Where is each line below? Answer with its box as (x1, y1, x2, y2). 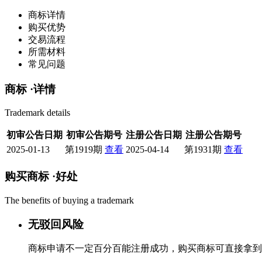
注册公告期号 (185, 130, 242, 140)
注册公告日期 (126, 130, 182, 140)
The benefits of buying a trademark (5, 195, 134, 205)
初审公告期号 (66, 130, 122, 140)
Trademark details (5, 108, 70, 118)
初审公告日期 (6, 130, 63, 140)
